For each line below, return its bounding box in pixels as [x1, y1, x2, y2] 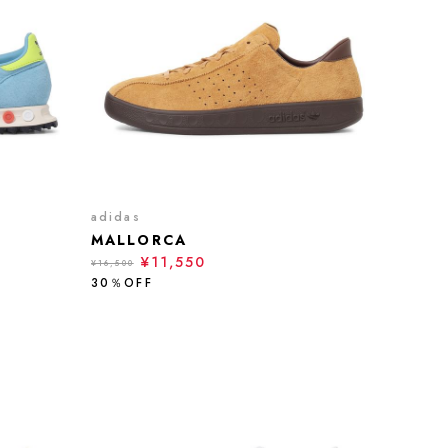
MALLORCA [91, 230, 187, 250]
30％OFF [91, 274, 153, 292]
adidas [91, 208, 141, 226]
